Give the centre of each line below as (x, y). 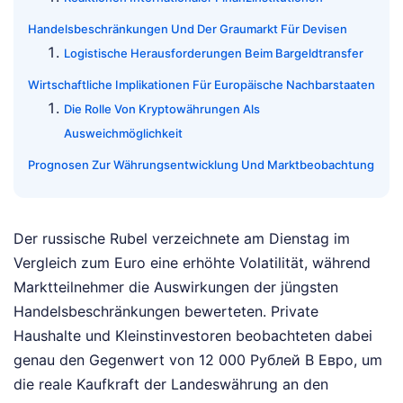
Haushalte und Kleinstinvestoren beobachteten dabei (193, 335)
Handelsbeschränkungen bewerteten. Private (166, 311)
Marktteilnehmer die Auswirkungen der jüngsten (176, 287)
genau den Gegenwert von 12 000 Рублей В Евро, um (198, 359)
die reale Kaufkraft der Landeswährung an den (171, 384)
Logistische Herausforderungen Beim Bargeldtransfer (214, 53)
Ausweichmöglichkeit (123, 133)
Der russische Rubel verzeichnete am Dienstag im (182, 238)
